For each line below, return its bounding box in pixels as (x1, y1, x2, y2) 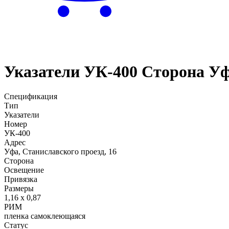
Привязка (4, 175, 37, 184)
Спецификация (4, 92, 57, 101)
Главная (29, 38, 53, 47)
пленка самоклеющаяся (4, 212, 85, 221)
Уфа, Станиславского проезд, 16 (4, 147, 117, 156)
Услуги (66, 38, 88, 47)
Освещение (4, 166, 44, 175)
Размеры (4, 184, 34, 193)
